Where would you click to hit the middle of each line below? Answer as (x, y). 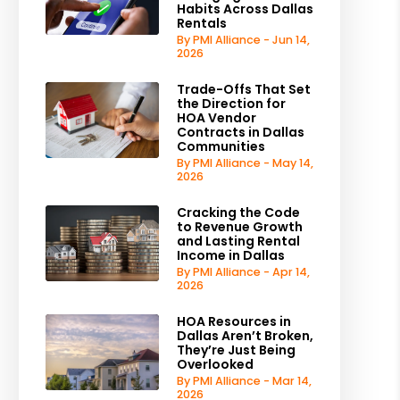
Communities (221, 146)
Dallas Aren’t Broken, (245, 336)
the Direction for (231, 104)
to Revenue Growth (239, 227)
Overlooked (215, 364)
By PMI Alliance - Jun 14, (243, 40)
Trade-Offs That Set (243, 89)
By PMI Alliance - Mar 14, (244, 381)
